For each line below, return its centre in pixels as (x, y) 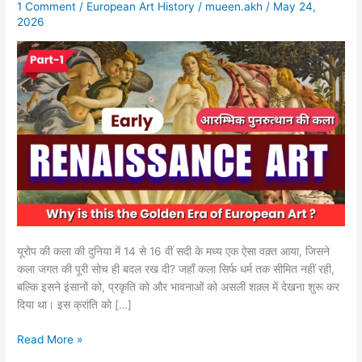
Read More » (50, 339)
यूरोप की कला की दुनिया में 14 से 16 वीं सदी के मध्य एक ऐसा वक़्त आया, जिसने (174, 252)
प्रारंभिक (34, 88)
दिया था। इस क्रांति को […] (75, 305)
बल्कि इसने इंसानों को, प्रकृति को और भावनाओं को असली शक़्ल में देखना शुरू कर (179, 287)
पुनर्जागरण (37, 105)
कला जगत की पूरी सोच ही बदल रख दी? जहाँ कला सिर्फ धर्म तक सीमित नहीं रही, (176, 269)
